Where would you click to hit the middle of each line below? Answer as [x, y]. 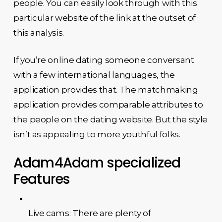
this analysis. [39, 32]
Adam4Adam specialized [97, 163]
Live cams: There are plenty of [89, 213]
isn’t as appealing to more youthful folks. [97, 134]
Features [42, 179]
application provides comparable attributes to [108, 105]
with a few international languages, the [94, 75]
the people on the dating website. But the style [110, 119]
